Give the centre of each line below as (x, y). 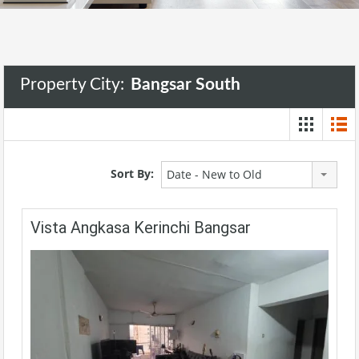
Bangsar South (186, 85)
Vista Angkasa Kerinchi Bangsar (141, 228)
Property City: (74, 85)
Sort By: (132, 173)
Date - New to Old (214, 174)
